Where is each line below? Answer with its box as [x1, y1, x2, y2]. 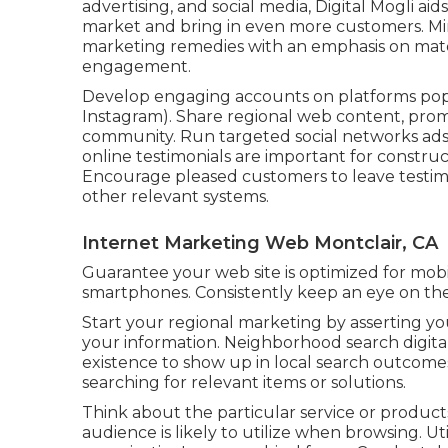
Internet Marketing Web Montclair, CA [82, 232, 438, 254]
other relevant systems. [82, 187, 269, 206]
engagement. [82, 57, 191, 76]
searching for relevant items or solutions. [82, 373, 406, 392]
